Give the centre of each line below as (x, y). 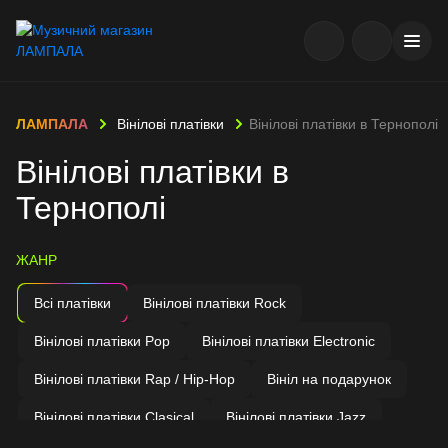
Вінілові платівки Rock (214, 303)
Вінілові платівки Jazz (296, 417)
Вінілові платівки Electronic (288, 341)
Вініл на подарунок (329, 379)
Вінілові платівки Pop (102, 341)
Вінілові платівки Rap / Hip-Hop (134, 379)
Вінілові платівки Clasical (114, 417)
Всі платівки (72, 303)
